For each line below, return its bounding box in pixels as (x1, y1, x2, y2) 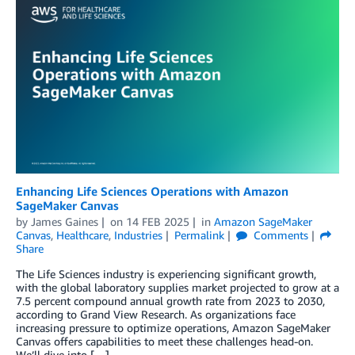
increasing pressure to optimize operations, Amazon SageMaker (16, 320, 330, 334)
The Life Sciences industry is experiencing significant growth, (16, 266, 316, 281)
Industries (114, 227, 162, 242)
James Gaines (31, 214, 98, 228)
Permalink (174, 227, 224, 242)
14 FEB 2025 (125, 214, 189, 228)
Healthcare (56, 227, 109, 242)
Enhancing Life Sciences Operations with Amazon (16, 183, 288, 198)
